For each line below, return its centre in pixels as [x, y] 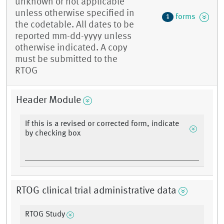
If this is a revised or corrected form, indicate [102, 124]
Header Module [48, 101]
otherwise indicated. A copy [71, 48]
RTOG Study [45, 215]
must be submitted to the [66, 60]
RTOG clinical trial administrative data [96, 191]
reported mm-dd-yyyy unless [73, 37]
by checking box [53, 134]
